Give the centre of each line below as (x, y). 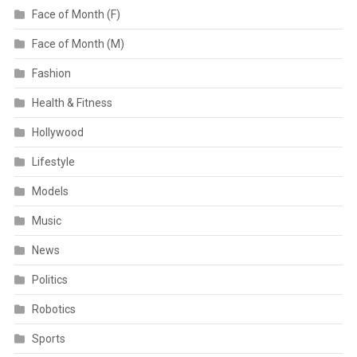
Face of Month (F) (76, 14)
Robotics (53, 309)
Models (50, 191)
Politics (49, 279)
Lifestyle (53, 161)
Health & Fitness (72, 102)
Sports (48, 338)
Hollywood (57, 132)
